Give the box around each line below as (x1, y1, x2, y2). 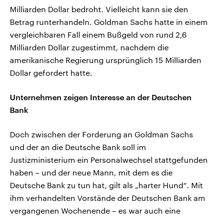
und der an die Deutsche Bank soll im (10, 142, 146, 152)
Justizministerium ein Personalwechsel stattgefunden (10, 155, 208, 165)
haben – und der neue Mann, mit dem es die (10, 168, 173, 177)
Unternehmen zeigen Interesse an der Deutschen (10, 92, 192, 102)
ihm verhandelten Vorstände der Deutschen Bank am (10, 193, 205, 203)
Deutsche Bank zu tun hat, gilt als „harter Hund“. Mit (10, 180, 203, 190)
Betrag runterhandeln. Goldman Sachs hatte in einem (10, 17, 208, 27)
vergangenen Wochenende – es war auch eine (10, 206, 180, 216)
